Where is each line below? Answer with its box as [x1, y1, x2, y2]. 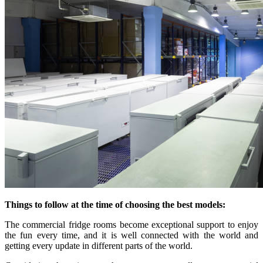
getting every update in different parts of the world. [5, 240, 193, 251]
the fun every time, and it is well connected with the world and [5, 230, 258, 240]
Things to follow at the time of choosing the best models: [5, 199, 225, 210]
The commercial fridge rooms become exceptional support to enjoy [5, 219, 258, 230]
